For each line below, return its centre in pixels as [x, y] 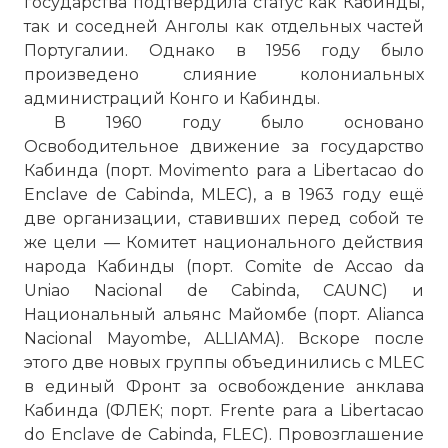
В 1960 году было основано [239, 122]
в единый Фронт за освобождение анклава [224, 386]
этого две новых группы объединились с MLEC [224, 362]
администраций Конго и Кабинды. [172, 98]
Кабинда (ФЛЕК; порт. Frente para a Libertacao [224, 410]
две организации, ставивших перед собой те [224, 218]
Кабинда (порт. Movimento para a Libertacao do [224, 170]
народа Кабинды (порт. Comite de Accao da [224, 266]
